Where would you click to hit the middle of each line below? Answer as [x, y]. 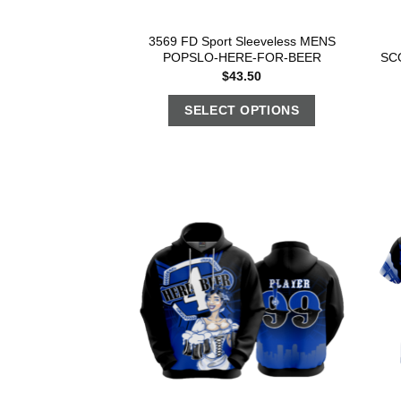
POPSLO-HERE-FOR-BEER [242, 58]
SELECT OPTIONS [242, 110]
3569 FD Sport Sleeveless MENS [242, 42]
